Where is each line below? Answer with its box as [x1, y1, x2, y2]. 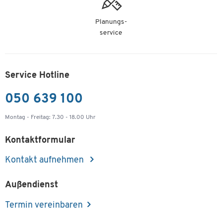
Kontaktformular [5, 135, 75, 145]
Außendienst [5, 180, 58, 190]
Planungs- [95, 18, 127, 26]
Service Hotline [5, 70, 69, 80]
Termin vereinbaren [5, 200, 83, 210]
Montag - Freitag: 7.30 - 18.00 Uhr [5, 114, 96, 120]
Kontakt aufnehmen [5, 156, 86, 166]
